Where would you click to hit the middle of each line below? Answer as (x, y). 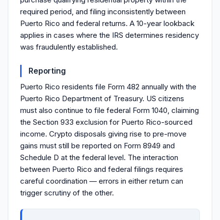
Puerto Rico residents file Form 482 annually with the (108, 87)
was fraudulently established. (69, 47)
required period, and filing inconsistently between (103, 12)
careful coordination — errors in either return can (102, 181)
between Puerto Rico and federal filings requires (102, 169)
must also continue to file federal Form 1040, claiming (110, 110)
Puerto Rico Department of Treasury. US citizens (102, 98)
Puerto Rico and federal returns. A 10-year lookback (107, 23)
